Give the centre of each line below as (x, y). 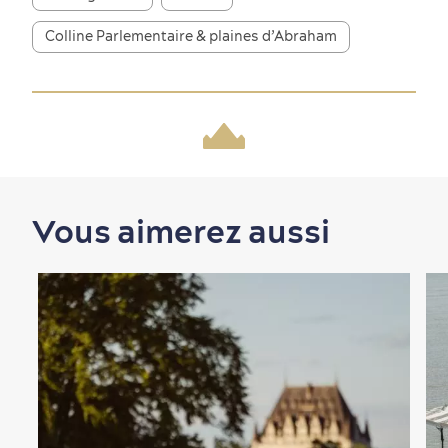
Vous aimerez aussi (181, 230)
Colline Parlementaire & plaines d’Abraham (191, 35)
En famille (60, 99)
